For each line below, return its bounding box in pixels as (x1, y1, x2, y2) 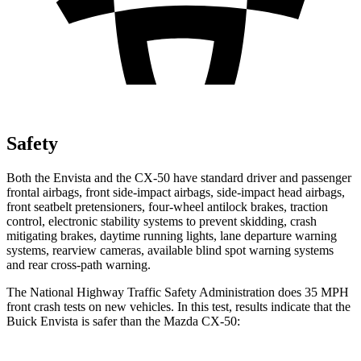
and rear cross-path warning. (6, 257, 151, 272)
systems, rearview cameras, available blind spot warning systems (6, 243, 334, 257)
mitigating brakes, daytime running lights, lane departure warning (6, 228, 337, 243)
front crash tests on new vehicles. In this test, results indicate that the (6, 299, 351, 313)
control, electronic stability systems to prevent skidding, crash (6, 214, 317, 228)
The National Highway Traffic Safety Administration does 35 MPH (6, 284, 349, 299)
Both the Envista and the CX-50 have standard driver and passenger (6, 170, 351, 185)
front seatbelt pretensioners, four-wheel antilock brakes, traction (6, 199, 328, 214)
